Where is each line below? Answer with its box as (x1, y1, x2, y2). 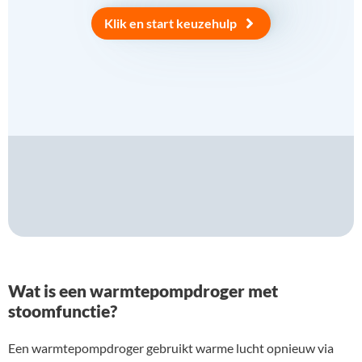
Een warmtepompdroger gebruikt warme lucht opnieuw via (8, 339, 334, 356)
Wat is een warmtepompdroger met (8, 280, 278, 301)
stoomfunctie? (8, 300, 117, 321)
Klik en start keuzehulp (104, 15, 237, 31)
